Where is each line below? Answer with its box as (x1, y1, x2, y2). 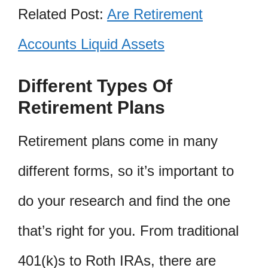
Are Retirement (107, 5, 203, 22)
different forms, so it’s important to (18, 163, 234, 179)
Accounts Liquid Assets (18, 35, 165, 52)
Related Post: (18, 5, 107, 22)
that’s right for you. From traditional (18, 223, 239, 239)
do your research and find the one (18, 193, 230, 209)
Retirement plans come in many (18, 133, 218, 150)
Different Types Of (18, 76, 172, 96)
